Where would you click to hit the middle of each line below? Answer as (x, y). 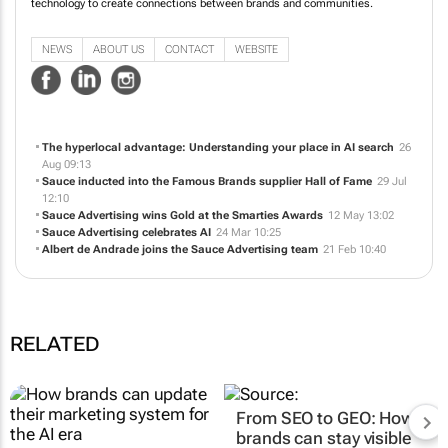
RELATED (55, 343)
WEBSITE (256, 50)
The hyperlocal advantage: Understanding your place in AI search (217, 147)
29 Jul (391, 181)
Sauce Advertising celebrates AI (126, 232)
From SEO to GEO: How (326, 417)
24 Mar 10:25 (248, 232)
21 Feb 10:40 (354, 249)
